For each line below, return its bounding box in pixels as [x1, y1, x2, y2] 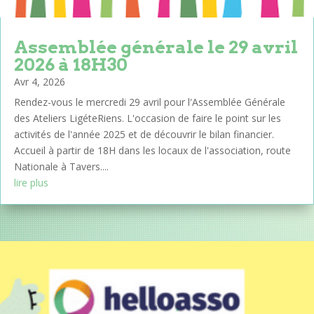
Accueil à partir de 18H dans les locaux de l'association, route [14, 144, 291, 158]
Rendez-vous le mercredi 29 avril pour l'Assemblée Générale [14, 95, 285, 109]
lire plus [14, 176, 48, 190]
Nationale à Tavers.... [14, 160, 109, 174]
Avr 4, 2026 [14, 75, 65, 89]
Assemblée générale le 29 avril [14, 36, 298, 58]
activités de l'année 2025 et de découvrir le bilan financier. [14, 128, 274, 142]
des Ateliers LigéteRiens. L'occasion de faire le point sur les [14, 111, 281, 125]
